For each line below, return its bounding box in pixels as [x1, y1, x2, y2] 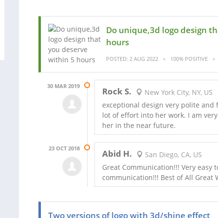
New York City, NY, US [142, 87, 213, 97]
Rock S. [102, 86, 131, 97]
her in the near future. [102, 121, 176, 130]
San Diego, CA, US [143, 149, 202, 159]
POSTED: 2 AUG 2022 [106, 55, 158, 63]
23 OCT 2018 [49, 145, 80, 152]
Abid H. [102, 148, 132, 159]
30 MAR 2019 [47, 82, 80, 90]
